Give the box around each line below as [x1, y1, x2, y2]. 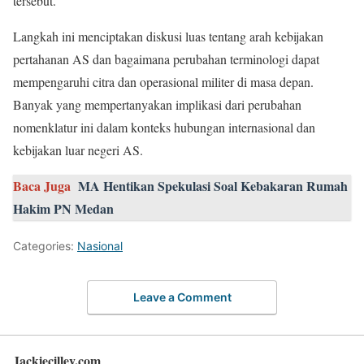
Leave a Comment [132, 289, 232, 304]
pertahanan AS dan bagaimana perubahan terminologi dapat [13, 50, 319, 68]
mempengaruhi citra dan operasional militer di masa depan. [13, 73, 314, 91]
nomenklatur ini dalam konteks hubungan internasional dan [13, 119, 315, 136]
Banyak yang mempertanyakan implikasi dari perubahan [13, 96, 301, 114]
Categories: [13, 239, 77, 253]
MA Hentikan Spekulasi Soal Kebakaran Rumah [78, 176, 348, 196]
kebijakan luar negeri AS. [13, 141, 143, 159]
